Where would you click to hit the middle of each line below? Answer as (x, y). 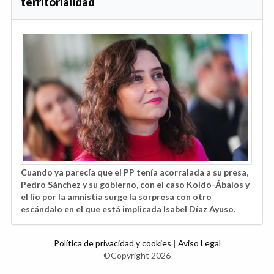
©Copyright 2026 (137, 255)
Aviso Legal (199, 243)
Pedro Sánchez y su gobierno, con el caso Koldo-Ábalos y (135, 184)
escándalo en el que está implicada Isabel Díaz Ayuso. (128, 209)
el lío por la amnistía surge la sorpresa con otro (116, 196)
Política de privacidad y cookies (113, 243)
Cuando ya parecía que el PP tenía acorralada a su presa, (135, 172)
